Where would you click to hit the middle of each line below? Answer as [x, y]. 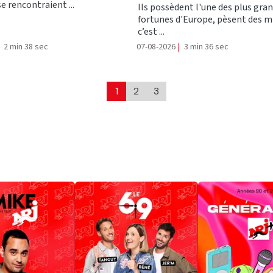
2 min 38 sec [25, 47]
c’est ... [151, 31]
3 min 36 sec [205, 47]
